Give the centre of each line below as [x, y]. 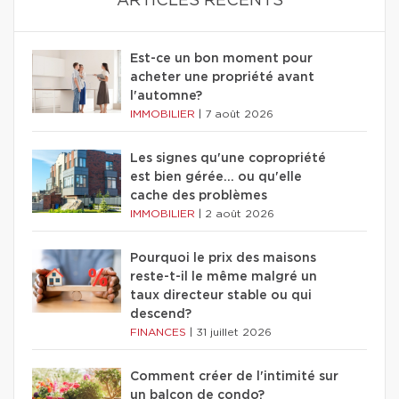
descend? [161, 314]
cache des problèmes [199, 195]
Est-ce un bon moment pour [221, 58]
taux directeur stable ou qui [221, 295]
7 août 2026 [239, 114]
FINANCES [160, 332]
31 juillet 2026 [234, 332]
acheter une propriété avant [222, 77]
